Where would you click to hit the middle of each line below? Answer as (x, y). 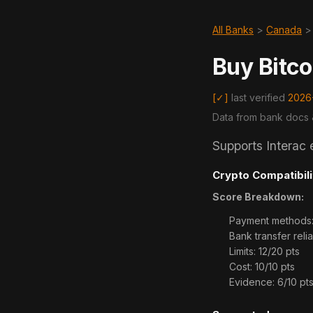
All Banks (233, 30)
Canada (284, 30)
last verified (258, 97)
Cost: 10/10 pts (262, 267)
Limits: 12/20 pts (264, 251)
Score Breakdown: (258, 197)
